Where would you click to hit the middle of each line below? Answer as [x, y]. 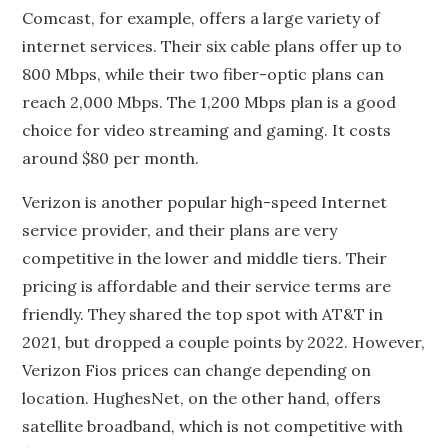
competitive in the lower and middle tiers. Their [205, 258]
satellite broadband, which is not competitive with [213, 426]
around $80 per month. [111, 158]
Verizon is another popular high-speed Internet [205, 202]
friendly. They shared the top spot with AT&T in [203, 314]
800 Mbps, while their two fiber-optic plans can [203, 74]
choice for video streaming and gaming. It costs [207, 130]
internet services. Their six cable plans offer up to [212, 46]
